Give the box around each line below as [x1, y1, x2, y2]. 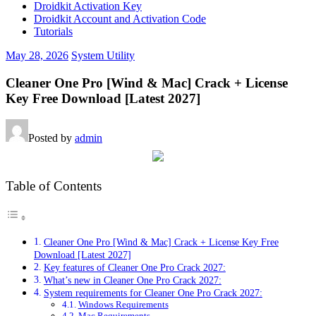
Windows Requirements [78, 298, 169, 310]
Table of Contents [6, 178, 102, 193]
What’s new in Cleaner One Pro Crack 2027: [43, 274, 221, 286]
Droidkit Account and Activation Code [34, 13, 206, 25]
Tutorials [34, 25, 73, 37]
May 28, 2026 [6, 49, 68, 61]
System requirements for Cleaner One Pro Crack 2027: [43, 286, 262, 298]
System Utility [71, 49, 135, 61]
